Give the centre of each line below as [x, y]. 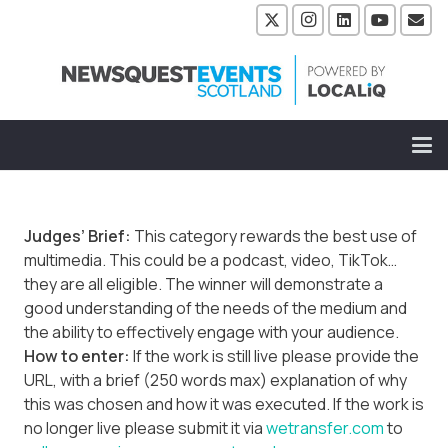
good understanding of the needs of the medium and [215, 307]
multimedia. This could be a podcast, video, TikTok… [210, 259]
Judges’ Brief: [77, 235]
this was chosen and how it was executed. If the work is [224, 403]
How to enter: [77, 355]
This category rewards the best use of [274, 235]
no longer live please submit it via [145, 427]
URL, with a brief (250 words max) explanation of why [215, 379]
